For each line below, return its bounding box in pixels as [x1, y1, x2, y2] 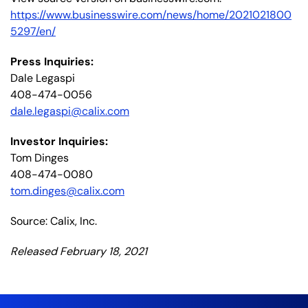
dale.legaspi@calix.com [10, 103, 129, 118]
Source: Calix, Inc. [10, 213, 97, 228]
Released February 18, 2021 [10, 243, 147, 258]
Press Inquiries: [10, 54, 93, 69]
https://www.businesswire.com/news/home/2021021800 [10, 7, 291, 22]
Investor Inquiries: [10, 133, 108, 148]
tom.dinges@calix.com [10, 183, 124, 198]
